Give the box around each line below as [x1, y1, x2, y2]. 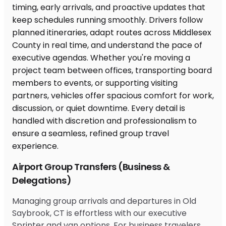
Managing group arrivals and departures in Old [12, 195, 196, 207]
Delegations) [12, 174, 71, 187]
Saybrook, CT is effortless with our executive [12, 207, 187, 219]
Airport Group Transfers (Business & [12, 160, 170, 173]
